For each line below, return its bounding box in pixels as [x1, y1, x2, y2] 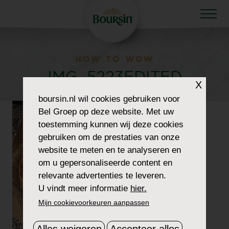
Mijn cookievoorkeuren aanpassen [38, 198, 149, 207]
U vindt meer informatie [38, 183, 130, 193]
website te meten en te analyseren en [38, 145, 181, 155]
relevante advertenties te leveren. [38, 170, 166, 180]
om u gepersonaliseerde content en [38, 157, 172, 168]
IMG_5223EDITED [47, 70, 182, 85]
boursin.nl [38, 94, 76, 104]
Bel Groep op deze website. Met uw [38, 106, 174, 117]
